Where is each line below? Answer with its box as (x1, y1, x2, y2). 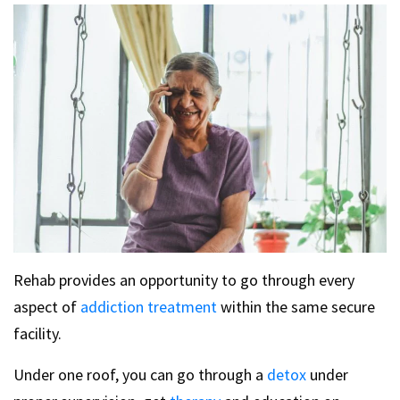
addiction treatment (80, 296, 217, 318)
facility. (13, 323, 62, 345)
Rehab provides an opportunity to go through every (13, 270, 354, 291)
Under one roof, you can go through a (13, 364, 267, 386)
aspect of (13, 296, 80, 318)
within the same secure (217, 296, 375, 318)
